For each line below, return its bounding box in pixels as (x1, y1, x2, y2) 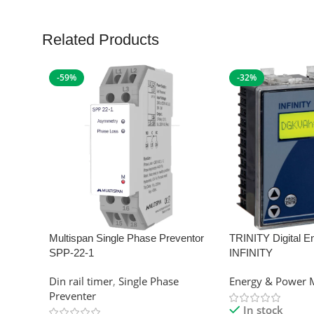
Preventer (49, 289, 96, 303)
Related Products (42, 31, 159, 49)
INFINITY (228, 247, 273, 259)
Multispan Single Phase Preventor (49, 232, 204, 245)
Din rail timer (49, 274, 113, 289)
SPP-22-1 (49, 247, 94, 259)
